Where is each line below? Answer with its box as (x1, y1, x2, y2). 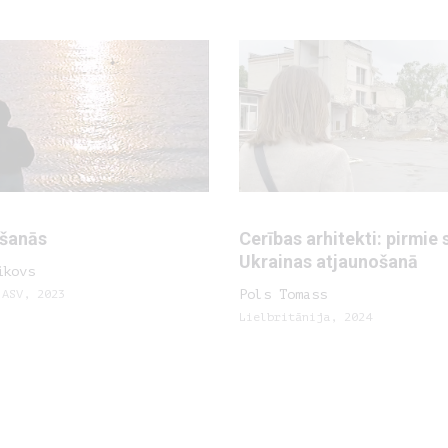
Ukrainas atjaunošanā (239, 251, 418, 272)
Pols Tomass (239, 287, 327, 302)
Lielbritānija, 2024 (239, 310, 372, 324)
